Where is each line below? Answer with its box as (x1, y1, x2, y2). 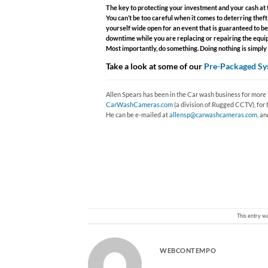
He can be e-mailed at (106, 111, 169, 119)
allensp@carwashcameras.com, (169, 111, 258, 119)
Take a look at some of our (106, 61, 204, 72)
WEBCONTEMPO (160, 246, 217, 254)
